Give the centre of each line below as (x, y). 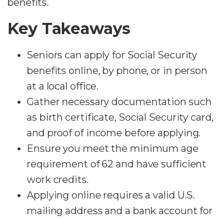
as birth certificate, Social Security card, (120, 117)
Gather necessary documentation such (119, 101)
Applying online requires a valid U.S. (111, 195)
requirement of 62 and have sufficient (117, 164)
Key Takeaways (69, 28)
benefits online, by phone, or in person (117, 70)
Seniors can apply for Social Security (112, 55)
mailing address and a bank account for (120, 210)
